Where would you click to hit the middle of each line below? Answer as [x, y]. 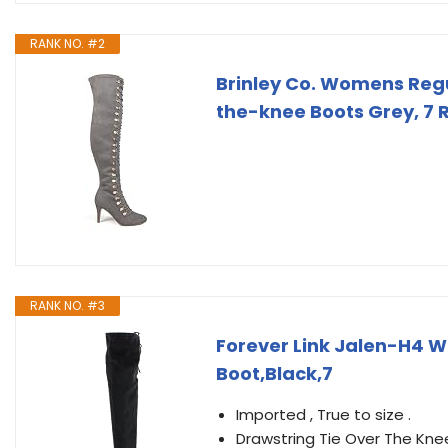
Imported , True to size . [323, 414]
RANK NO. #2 [67, 43]
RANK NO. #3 [67, 305]
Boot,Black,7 [274, 373]
